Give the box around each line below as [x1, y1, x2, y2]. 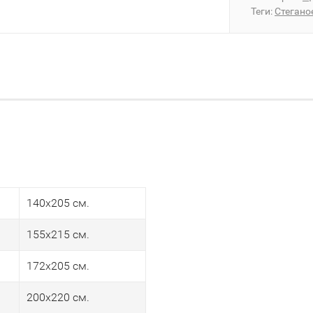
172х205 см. [27, 259, 89, 272]
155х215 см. [27, 228, 89, 241]
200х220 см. [27, 291, 89, 304]
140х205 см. [27, 196, 89, 210]
